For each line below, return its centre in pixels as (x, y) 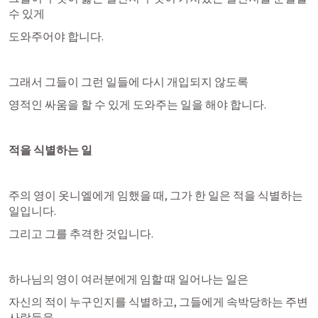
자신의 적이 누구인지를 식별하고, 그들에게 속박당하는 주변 (158, 302)
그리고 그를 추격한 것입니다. (81, 234)
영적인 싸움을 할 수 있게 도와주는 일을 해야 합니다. (137, 104)
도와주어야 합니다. (56, 36)
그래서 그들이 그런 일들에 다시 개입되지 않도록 (128, 82)
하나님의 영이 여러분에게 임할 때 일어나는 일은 (128, 279)
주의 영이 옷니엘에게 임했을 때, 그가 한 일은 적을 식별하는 (156, 195)
